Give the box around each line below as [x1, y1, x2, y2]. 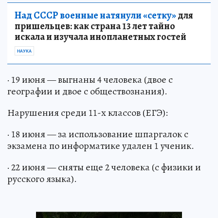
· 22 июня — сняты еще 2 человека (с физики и [7, 161, 201, 174]
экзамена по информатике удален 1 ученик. [7, 139, 194, 153]
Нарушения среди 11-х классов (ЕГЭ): [7, 106, 168, 120]
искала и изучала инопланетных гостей [15, 30, 186, 44]
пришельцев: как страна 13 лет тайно [15, 19, 175, 33]
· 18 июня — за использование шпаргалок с [7, 127, 188, 141]
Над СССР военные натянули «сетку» [15, 9, 176, 22]
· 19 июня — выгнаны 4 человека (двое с [7, 73, 173, 87]
